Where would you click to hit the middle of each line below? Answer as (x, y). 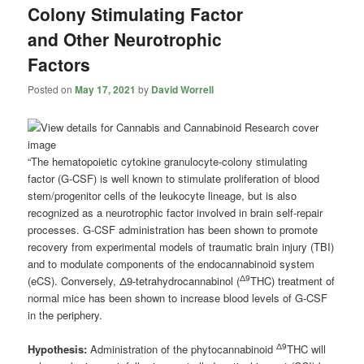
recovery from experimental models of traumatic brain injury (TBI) (181, 246)
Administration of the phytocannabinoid (182, 349)
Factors (59, 65)
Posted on (52, 89)
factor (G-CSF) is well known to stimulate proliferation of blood (174, 178)
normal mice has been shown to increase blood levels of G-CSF (178, 297)
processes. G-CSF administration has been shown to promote (173, 229)
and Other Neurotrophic (125, 39)
